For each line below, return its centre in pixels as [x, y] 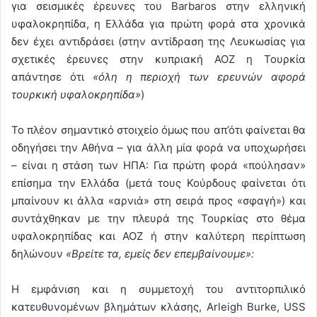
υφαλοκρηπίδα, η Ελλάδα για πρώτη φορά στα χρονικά [158, 23]
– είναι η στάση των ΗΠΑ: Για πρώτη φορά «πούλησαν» [158, 165]
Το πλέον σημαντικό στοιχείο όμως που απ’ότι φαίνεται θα [158, 129]
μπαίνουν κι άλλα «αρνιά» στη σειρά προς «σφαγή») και [158, 200]
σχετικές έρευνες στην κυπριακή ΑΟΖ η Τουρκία [158, 59]
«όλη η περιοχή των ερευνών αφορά [199, 76]
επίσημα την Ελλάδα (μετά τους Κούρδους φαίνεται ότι [158, 183]
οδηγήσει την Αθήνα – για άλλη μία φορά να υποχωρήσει [158, 147]
